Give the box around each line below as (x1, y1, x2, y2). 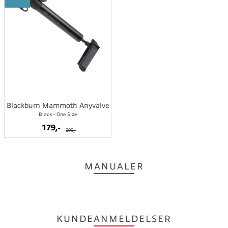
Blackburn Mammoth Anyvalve (6, 101, 109, 109)
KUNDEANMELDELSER (56, 213, 172, 224)
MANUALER (84, 161, 144, 172)
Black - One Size (39, 111, 77, 117)
